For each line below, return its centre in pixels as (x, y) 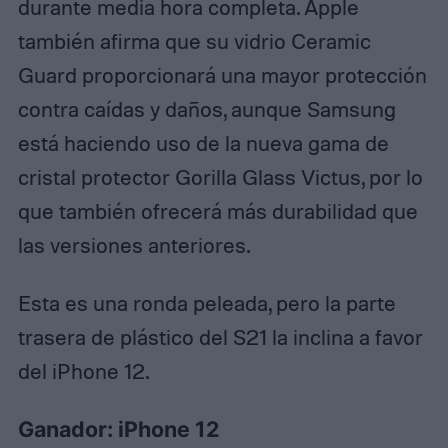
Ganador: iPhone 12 (118, 428)
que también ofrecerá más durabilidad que (217, 210)
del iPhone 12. (83, 370)
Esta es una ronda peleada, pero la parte (206, 302)
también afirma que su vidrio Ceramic (194, 40)
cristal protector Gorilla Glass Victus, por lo (220, 176)
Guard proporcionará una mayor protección (222, 74)
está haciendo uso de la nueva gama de (203, 142)
